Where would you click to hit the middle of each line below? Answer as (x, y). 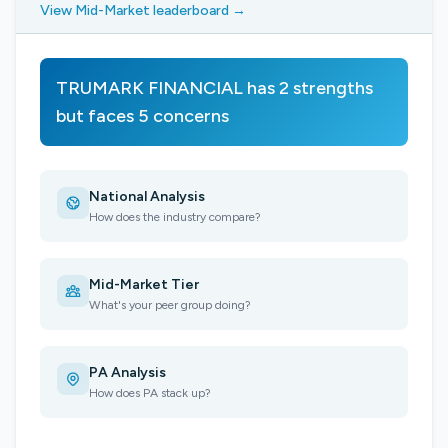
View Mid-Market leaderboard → (143, 10)
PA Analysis (127, 372)
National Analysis (147, 196)
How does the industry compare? (175, 217)
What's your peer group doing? (170, 305)
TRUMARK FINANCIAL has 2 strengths (214, 88)
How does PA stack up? (150, 393)
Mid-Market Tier (144, 284)
